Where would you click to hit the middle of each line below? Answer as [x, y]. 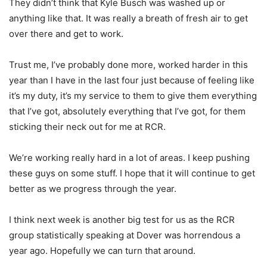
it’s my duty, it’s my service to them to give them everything [133, 96]
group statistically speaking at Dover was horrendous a [125, 235]
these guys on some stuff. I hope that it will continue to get [132, 173]
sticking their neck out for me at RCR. [87, 127]
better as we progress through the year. [93, 189]
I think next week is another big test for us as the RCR [122, 220]
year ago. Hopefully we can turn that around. [102, 251]
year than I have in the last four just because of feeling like [132, 80]
